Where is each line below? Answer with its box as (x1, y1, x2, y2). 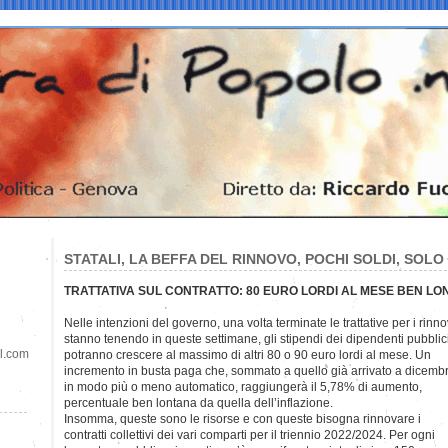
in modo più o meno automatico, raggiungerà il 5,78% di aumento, (64, 379, 422, 394)
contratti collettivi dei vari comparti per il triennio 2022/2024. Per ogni (64, 427, 435, 442)
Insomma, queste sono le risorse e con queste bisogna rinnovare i (64, 411, 421, 426)
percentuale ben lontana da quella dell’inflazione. (64, 395, 333, 410)
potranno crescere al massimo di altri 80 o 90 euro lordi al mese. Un (64, 347, 431, 362)
